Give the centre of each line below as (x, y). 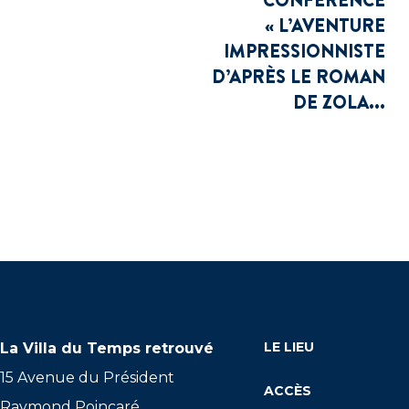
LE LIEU (289, 347)
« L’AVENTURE (325, 25)
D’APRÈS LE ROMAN (298, 76)
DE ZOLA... (339, 102)
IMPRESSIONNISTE (304, 51)
